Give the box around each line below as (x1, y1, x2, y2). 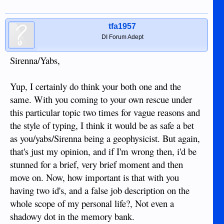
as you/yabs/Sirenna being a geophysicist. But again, (10, 132, 200, 145)
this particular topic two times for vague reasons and (10, 106, 200, 119)
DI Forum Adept (101, 33, 143, 41)
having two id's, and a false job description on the (10, 184, 189, 197)
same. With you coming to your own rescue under (10, 93, 192, 106)
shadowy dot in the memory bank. (10, 210, 134, 223)
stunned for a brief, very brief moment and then (10, 158, 183, 171)
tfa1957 (108, 22, 136, 31)
